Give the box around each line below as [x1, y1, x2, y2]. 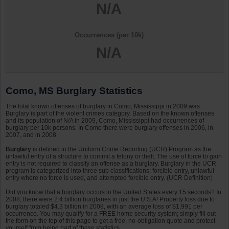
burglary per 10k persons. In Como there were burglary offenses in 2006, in [6, 124, 213, 132]
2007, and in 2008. [6, 131, 58, 139]
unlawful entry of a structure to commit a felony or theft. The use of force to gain [6, 153, 222, 161]
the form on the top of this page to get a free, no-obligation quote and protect [6, 217, 215, 225]
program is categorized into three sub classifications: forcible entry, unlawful [6, 167, 214, 175]
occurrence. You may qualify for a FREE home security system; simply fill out [6, 210, 216, 218]
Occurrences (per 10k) [74, 31, 144, 39]
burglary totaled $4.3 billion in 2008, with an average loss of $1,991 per [6, 203, 202, 211]
